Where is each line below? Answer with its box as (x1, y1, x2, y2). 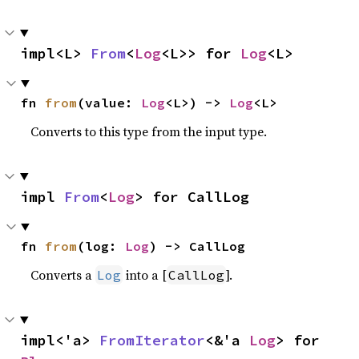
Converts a (30, 265, 96, 284)
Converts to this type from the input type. (30, 122, 268, 140)
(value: (77, 94, 142, 111)
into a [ (123, 265, 167, 284)
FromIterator (99, 330, 205, 349)
